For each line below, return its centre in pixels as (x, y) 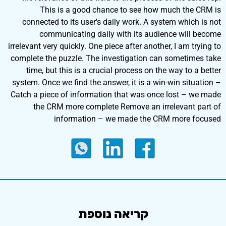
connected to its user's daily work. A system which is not (122, 22)
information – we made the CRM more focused (137, 119)
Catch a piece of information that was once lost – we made (116, 95)
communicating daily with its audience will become (130, 34)
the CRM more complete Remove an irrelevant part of (127, 107)
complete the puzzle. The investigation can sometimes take (116, 58)
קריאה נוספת (113, 214)
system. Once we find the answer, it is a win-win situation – (117, 82)
